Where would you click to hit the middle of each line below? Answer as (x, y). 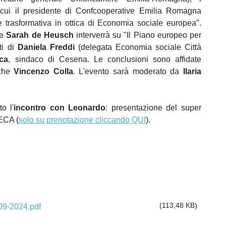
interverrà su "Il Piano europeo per (137, 35)
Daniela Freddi (46, 47)
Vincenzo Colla (43, 72)
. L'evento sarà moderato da (128, 72)
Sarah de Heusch (40, 35)
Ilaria (192, 72)
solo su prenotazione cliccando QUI (82, 120)
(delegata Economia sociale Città (138, 47)
